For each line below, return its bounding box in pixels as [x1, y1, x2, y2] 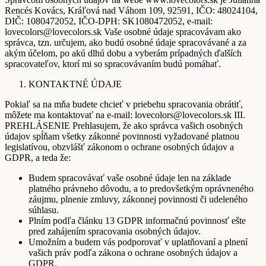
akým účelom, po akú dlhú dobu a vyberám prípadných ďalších [5, 48, 242, 59]
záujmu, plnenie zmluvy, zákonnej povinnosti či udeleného [28, 194, 248, 205]
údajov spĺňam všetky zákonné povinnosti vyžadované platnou [5, 131, 239, 142]
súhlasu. [28, 205, 59, 216]
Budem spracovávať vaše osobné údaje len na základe [28, 173, 231, 183]
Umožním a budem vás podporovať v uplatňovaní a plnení [28, 237, 248, 248]
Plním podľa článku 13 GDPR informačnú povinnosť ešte [28, 216, 246, 226]
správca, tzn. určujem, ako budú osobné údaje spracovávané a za [5, 37, 246, 48]
